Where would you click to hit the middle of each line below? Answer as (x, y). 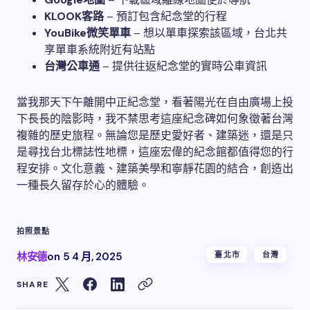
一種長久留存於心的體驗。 (83, 185)
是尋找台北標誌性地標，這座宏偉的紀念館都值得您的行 (155, 152)
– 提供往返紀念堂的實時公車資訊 (183, 66)
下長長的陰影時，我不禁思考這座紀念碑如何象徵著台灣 (155, 119)
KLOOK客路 (74, 17)
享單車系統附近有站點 (100, 50)
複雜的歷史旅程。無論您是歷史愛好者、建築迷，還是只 (155, 136)
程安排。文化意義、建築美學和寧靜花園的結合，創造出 (155, 169)
